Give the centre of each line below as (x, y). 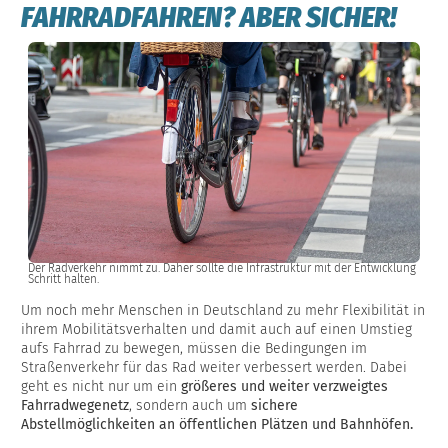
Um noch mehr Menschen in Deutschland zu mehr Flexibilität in (223, 310)
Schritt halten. (63, 278)
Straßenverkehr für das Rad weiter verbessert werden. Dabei (214, 367)
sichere (274, 405)
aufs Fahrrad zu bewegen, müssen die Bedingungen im (194, 348)
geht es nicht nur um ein (101, 386)
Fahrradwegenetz (75, 405)
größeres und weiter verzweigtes (284, 386)
